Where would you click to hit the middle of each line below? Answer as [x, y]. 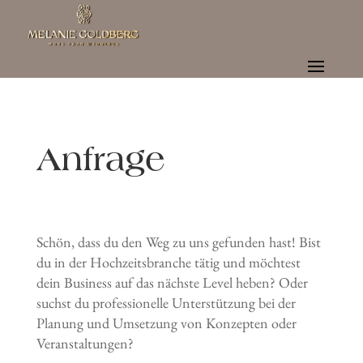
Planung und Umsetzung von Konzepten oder [166, 323]
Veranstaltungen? [85, 344]
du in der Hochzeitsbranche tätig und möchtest [168, 263]
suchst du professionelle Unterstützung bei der [166, 303]
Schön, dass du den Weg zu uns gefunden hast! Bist [178, 242]
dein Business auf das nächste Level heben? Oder [172, 283]
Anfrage [100, 159]
